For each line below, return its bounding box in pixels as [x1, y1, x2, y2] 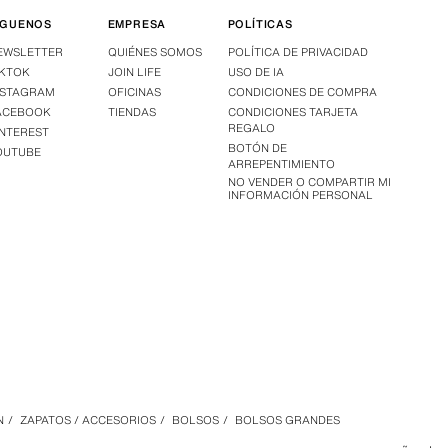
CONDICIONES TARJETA [227, 104, 358, 121]
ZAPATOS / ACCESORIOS [19, 412, 156, 429]
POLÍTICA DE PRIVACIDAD [227, 44, 368, 61]
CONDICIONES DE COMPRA [227, 84, 377, 101]
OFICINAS [107, 84, 161, 101]
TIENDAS [107, 104, 156, 121]
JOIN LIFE [107, 64, 161, 81]
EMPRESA [107, 16, 167, 33]
